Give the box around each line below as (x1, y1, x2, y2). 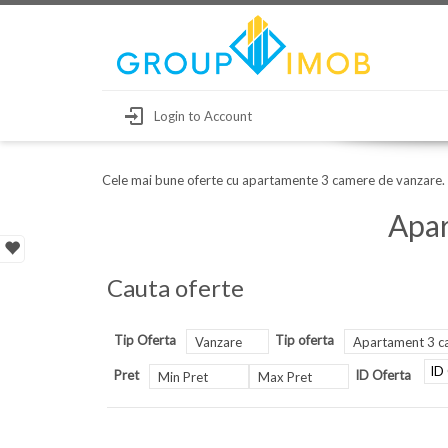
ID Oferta (354, 367, 411, 383)
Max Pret (257, 369, 312, 386)
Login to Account (154, 108, 252, 124)
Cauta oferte (107, 273, 244, 302)
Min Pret (157, 369, 208, 386)
